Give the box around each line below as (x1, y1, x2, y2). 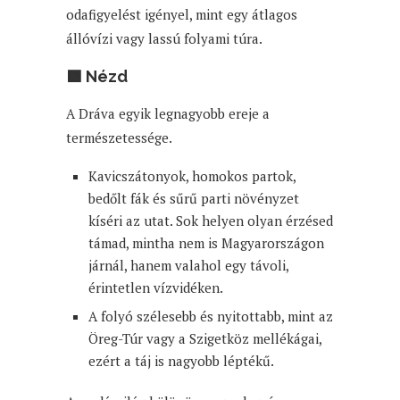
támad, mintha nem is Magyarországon (88, 233, 324, 252)
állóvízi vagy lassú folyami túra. (66, 29, 262, 47)
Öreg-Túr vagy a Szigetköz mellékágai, (88, 329, 321, 347)
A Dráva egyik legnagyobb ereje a (66, 104, 270, 122)
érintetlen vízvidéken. (88, 278, 223, 296)
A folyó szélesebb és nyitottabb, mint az (88, 306, 333, 325)
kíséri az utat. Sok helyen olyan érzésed (88, 211, 333, 229)
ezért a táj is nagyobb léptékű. (88, 351, 274, 370)
